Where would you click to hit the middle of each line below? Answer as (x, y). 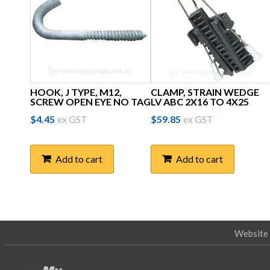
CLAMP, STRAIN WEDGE (205, 92)
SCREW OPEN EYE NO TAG (90, 101)
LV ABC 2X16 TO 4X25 (200, 101)
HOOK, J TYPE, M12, (76, 92)
